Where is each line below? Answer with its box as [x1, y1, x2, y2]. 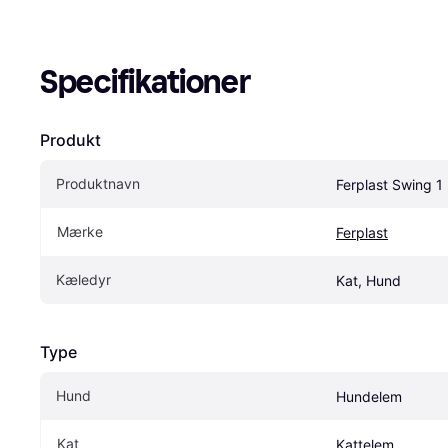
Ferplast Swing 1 [336, 176, 443, 194]
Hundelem [336, 388, 402, 406]
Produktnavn [56, 175, 140, 193]
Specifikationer [40, 63, 251, 102]
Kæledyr [56, 271, 111, 289]
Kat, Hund [336, 272, 401, 290]
